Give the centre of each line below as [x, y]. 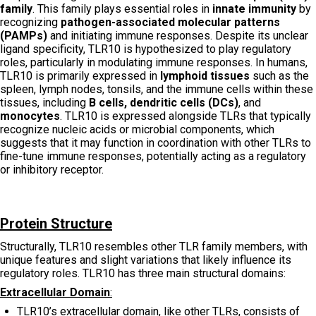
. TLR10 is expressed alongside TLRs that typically [186, 116]
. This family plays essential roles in [122, 8]
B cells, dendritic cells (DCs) [164, 102]
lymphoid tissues [205, 75]
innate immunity [254, 8]
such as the [279, 75]
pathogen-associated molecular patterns [170, 22]
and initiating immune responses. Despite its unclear [178, 35]
